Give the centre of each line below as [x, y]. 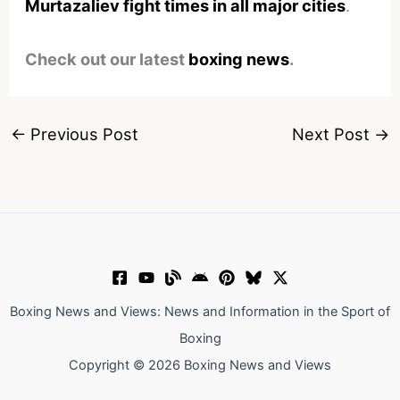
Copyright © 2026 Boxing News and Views [200, 366]
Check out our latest [107, 58]
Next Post [333, 134]
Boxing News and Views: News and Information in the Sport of [200, 312]
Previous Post [82, 134]
